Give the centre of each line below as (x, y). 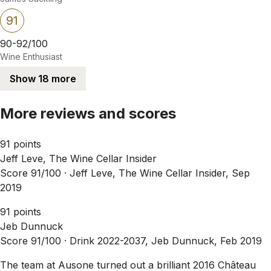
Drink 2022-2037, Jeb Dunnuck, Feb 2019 (166, 240)
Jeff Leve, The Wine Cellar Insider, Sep (160, 173)
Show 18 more (43, 78)
